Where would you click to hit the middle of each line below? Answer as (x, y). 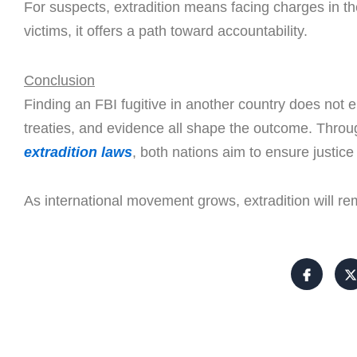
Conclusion (59, 80)
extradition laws (78, 152)
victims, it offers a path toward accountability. (166, 31)
